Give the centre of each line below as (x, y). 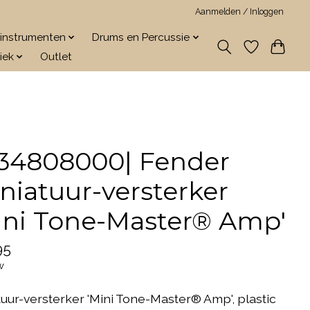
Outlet (56, 56)
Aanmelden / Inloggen (240, 11)
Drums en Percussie (141, 37)
